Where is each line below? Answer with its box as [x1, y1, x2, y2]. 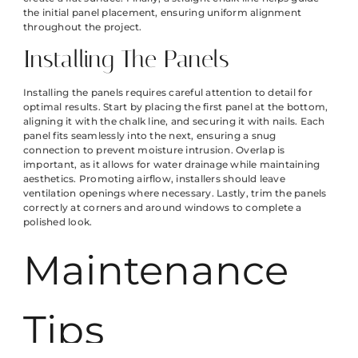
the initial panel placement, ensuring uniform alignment [23, 6, 302, 19]
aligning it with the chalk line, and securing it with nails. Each [23, 114, 325, 127]
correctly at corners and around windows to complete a [23, 201, 302, 213]
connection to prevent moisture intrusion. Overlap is [23, 143, 285, 156]
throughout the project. [23, 21, 142, 34]
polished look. [23, 215, 93, 228]
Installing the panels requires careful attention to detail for [23, 86, 312, 98]
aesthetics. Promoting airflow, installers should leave [23, 172, 285, 185]
